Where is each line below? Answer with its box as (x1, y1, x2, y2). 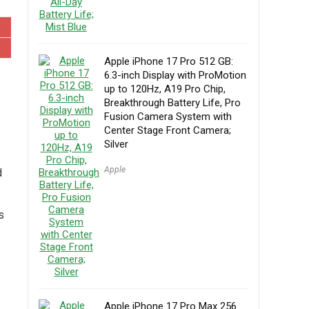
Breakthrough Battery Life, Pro (104, 97, 241, 109)
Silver (104, 138, 128, 150)
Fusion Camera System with (104, 110, 232, 123)
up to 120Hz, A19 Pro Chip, (104, 83, 226, 95)
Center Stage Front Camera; (104, 124, 231, 137)
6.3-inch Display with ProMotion (104, 69, 246, 81)
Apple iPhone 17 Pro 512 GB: (104, 55, 233, 68)
